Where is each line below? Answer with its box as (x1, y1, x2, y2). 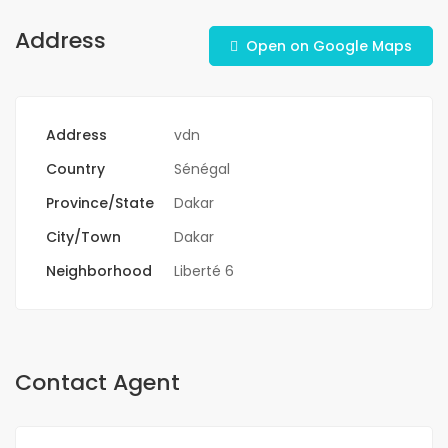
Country (46, 159, 105, 180)
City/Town (46, 227, 121, 248)
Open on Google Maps (246, 36, 412, 57)
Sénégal (174, 159, 230, 180)
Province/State (46, 193, 154, 214)
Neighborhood (46, 261, 152, 282)
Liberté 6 (174, 261, 234, 282)
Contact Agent (15, 367, 180, 399)
